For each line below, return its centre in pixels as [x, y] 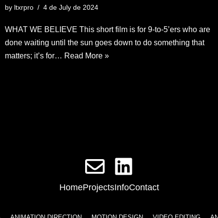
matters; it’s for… [35, 55]
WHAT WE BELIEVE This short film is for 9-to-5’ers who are [108, 29]
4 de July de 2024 [71, 7]
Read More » [87, 55]
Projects [98, 187]
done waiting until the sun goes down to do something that [105, 42]
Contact [144, 187]
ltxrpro [24, 7]
